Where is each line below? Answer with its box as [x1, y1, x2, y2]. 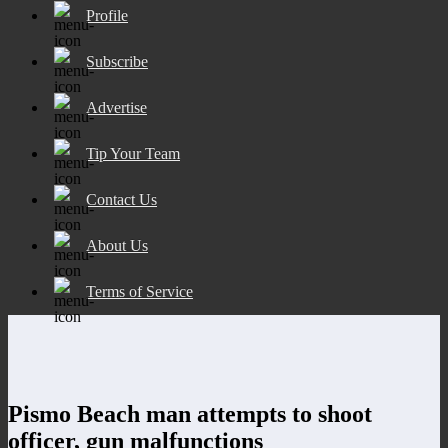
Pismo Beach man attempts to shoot [8, 400, 372, 427]
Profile [86, 6, 128, 24]
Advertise [86, 98, 147, 116]
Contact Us [86, 190, 157, 208]
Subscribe [86, 52, 148, 70]
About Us [86, 236, 148, 254]
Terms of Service [86, 282, 193, 300]
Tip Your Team [86, 144, 180, 162]
